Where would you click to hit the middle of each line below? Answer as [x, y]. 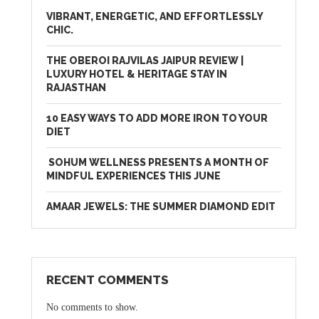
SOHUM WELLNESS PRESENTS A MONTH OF [158, 163]
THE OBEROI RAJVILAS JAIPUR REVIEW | [145, 61]
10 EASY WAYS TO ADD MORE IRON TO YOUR [157, 119]
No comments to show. [93, 308]
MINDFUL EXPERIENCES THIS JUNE [134, 176]
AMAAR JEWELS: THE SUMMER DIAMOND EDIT [161, 207]
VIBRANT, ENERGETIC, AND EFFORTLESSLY [155, 17]
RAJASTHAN [77, 88]
